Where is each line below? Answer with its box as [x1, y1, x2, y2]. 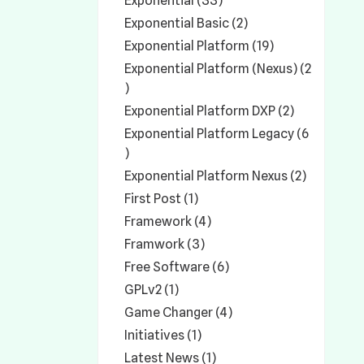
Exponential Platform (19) [124, 38, 274, 54]
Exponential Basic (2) [124, 15, 248, 31]
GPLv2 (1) [124, 282, 179, 297]
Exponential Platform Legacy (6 [124, 126, 309, 141]
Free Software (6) [124, 259, 229, 275]
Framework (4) [124, 214, 211, 229]
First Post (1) [124, 191, 198, 206]
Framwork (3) [124, 236, 205, 252]
